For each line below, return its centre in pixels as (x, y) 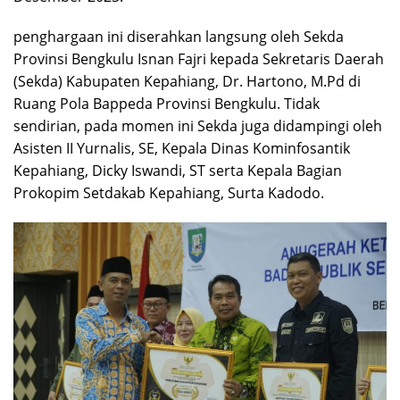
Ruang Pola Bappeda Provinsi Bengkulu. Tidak (167, 103)
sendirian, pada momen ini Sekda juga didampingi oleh (198, 125)
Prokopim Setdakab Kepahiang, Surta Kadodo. (169, 192)
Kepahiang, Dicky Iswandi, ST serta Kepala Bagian (178, 170)
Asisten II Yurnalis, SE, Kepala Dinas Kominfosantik (182, 148)
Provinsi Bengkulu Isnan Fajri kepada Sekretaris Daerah (199, 58)
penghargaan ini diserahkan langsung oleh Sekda (179, 36)
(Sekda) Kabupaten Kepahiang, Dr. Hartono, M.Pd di (187, 81)
